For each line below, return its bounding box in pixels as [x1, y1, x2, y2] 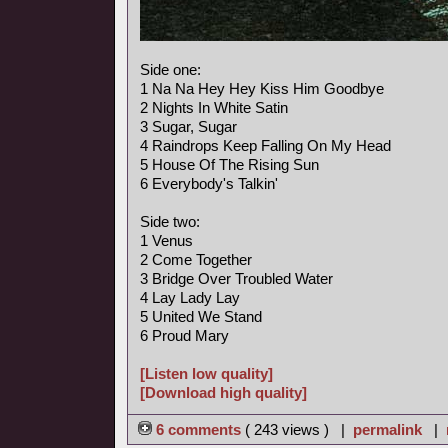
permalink [353, 421, 422, 438]
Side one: [140, 61, 201, 78]
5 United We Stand [140, 308, 262, 325]
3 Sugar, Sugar [140, 118, 237, 135]
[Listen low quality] [140, 365, 273, 382]
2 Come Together [140, 251, 252, 268]
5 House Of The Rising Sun [140, 156, 319, 173]
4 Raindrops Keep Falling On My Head [140, 137, 391, 154]
